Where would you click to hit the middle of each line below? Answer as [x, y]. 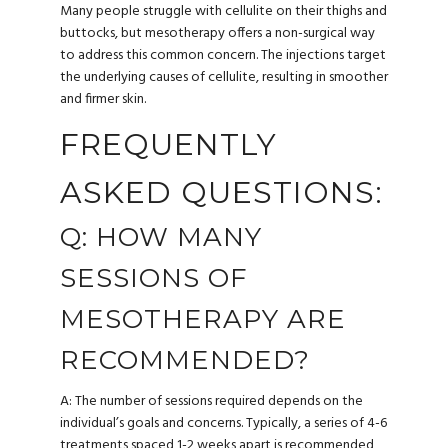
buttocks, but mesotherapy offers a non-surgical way [217, 34]
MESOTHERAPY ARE [203, 318]
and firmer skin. [103, 100]
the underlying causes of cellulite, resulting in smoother [224, 78]
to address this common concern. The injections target [223, 56]
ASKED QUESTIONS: [221, 192]
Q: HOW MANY [161, 236]
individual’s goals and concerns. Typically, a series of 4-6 [223, 423]
